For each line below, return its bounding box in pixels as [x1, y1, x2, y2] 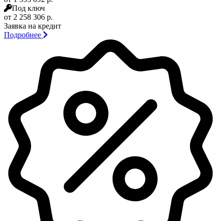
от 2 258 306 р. [4, 12, 53, 21]
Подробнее [4, 30, 43, 39]
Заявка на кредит [4, 21, 61, 30]
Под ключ [12, 3, 45, 12]
